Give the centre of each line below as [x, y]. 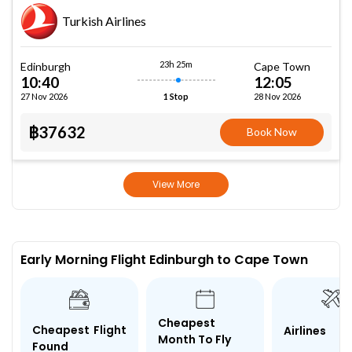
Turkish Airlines [104, 20]
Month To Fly [194, 339]
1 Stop [176, 96]
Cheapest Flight [79, 330]
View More [176, 184]
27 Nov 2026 [44, 96]
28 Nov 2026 [277, 96]
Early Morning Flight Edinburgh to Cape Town [164, 260]
